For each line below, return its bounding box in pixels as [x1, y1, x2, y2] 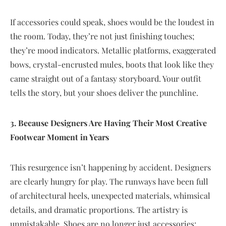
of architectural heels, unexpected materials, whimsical [10, 190, 210, 201]
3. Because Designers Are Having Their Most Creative [10, 118, 207, 128]
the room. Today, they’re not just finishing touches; [10, 31, 195, 41]
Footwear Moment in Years [10, 132, 109, 142]
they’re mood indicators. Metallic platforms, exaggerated [10, 45, 216, 55]
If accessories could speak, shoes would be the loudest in [10, 17, 214, 27]
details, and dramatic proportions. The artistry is [10, 204, 188, 215]
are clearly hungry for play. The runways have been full [10, 176, 208, 187]
